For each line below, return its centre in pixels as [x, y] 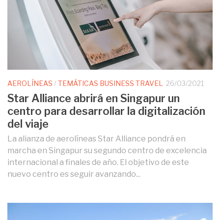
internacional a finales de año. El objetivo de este [98, 162]
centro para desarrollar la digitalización [106, 111]
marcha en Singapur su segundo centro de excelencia [107, 150]
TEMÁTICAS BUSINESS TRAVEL [110, 83]
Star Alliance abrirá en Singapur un [94, 98]
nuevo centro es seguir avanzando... [74, 174]
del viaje [28, 124]
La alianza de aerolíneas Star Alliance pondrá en [96, 138]
